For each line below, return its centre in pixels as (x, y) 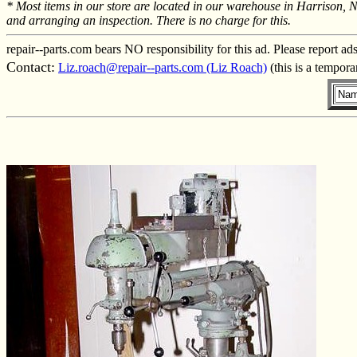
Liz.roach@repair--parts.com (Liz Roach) (163, 67)
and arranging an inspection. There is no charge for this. (149, 20)
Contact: (31, 67)
